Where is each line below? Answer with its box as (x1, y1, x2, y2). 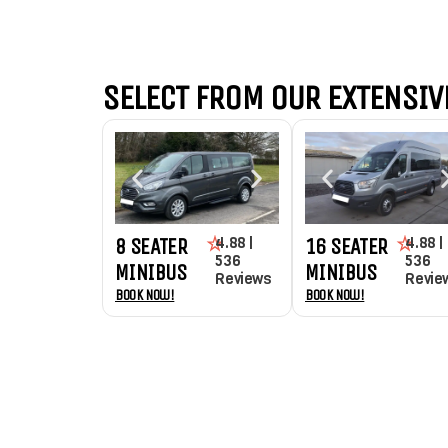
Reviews (215, 268, 272, 289)
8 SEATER (115, 233, 188, 260)
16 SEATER (305, 233, 388, 260)
